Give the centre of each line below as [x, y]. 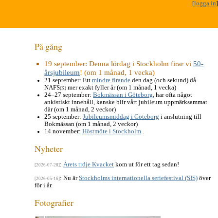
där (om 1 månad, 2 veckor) [80, 109]
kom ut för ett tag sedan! [147, 165]
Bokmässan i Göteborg [123, 95]
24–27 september [67, 95]
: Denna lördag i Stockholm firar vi [139, 63]
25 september [62, 117]
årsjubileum [62, 72]
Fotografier [54, 203]
